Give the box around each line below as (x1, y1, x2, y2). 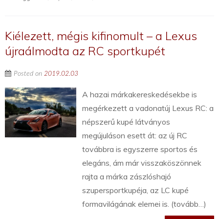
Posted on (14, 70, 44, 78)
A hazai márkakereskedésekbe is (82, 89, 197, 100)
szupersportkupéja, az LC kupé (82, 185, 189, 196)
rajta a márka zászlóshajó (82, 172, 172, 182)
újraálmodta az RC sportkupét (5, 44, 165, 59)
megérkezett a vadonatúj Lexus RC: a (82, 103, 214, 113)
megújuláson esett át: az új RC (82, 131, 188, 141)
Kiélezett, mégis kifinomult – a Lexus (5, 28, 197, 44)
